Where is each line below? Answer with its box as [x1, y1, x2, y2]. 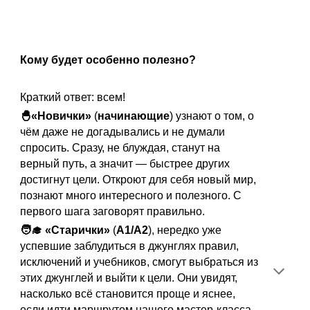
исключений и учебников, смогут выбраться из [20, 256, 259, 268]
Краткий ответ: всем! [20, 91, 126, 103]
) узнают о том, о [170, 110, 255, 122]
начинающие [98, 110, 170, 122]
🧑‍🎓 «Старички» [20, 224, 111, 236]
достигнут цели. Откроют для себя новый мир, [20, 174, 257, 185]
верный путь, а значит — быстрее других [20, 158, 230, 170]
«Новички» [31, 110, 92, 122]
